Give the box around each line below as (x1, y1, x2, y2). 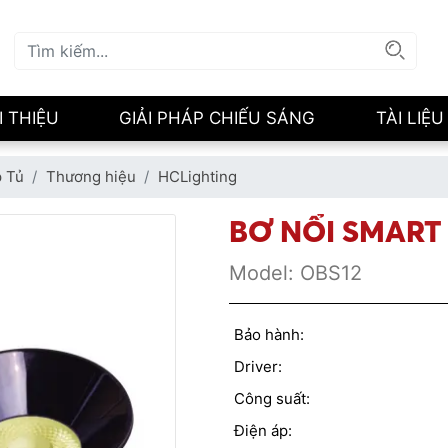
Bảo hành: (234, 325, 304, 345)
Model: (229, 261, 294, 286)
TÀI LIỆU (375, 108, 444, 129)
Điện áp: (234, 421, 292, 441)
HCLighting (158, 167, 237, 187)
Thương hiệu (46, 167, 136, 187)
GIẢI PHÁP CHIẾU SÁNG (119, 108, 316, 129)
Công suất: (234, 389, 310, 409)
